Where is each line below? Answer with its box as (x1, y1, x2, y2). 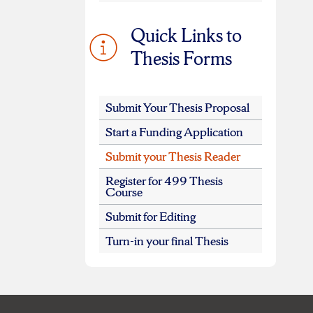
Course (105, 184, 143, 201)
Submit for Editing (105, 208, 196, 225)
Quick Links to (130, 23, 242, 48)
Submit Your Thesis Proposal (105, 99, 249, 116)
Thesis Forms (130, 46, 232, 71)
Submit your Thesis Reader (105, 148, 240, 165)
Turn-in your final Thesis (105, 233, 228, 249)
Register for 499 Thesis (105, 173, 223, 189)
